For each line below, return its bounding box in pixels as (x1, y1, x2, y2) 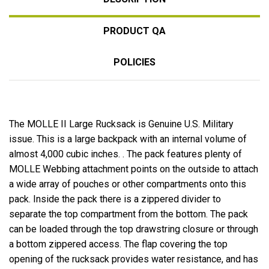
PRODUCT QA (103, 25, 166, 37)
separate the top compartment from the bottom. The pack (9, 208, 248, 220)
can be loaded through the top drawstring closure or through (9, 223, 258, 235)
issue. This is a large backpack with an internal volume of (9, 133, 247, 145)
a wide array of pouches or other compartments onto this (9, 178, 246, 190)
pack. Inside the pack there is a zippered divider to (9, 193, 221, 205)
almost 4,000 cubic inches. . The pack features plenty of (9, 148, 242, 160)
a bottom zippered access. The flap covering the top (9, 238, 228, 250)
